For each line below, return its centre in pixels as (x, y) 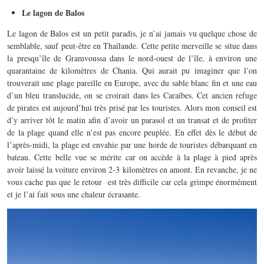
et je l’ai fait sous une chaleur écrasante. (74, 194)
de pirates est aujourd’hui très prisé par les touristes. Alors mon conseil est (132, 107)
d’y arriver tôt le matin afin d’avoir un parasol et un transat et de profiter (132, 120)
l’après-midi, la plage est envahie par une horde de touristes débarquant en (132, 144)
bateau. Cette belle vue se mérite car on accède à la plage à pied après (132, 157)
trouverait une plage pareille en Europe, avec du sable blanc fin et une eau (132, 82)
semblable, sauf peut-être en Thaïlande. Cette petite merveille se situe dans (132, 45)
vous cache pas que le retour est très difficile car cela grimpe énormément (132, 181)
